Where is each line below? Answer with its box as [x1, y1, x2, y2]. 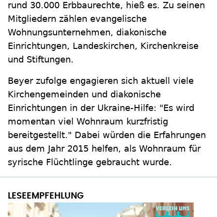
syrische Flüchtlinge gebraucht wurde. [8, 157, 172, 168]
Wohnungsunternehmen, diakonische [8, 27, 167, 38]
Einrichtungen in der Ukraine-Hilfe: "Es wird [8, 103, 194, 113]
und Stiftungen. [8, 54, 74, 65]
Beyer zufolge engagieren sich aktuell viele [8, 76, 194, 86]
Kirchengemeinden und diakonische [8, 89, 161, 100]
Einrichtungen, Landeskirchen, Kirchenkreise [8, 41, 199, 51]
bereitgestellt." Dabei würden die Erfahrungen [8, 130, 206, 140]
